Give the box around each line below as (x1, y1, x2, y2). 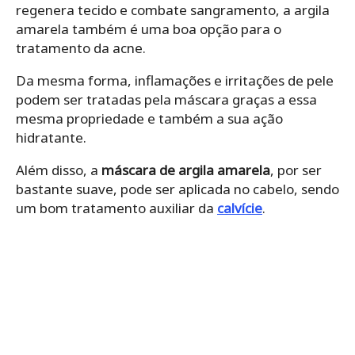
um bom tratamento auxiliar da (16, 198, 217, 217)
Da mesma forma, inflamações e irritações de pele (16, 71, 334, 90)
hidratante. (16, 128, 86, 147)
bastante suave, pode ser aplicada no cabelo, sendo (16, 179, 339, 198)
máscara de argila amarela (98, 160, 270, 179)
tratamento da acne (16, 38, 143, 57)
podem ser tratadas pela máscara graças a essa (16, 90, 317, 109)
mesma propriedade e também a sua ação (16, 109, 283, 128)
